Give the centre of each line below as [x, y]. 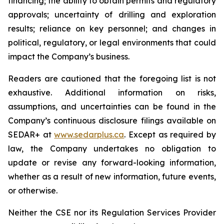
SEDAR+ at [31, 134]
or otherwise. [33, 190]
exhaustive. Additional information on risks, [112, 92]
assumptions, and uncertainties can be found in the [112, 106]
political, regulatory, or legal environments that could [112, 42]
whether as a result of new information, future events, [112, 176]
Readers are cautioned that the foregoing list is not [112, 78]
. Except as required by [170, 134]
